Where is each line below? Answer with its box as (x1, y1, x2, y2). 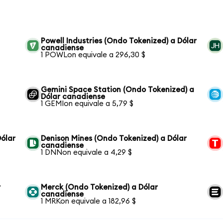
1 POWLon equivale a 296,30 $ (41, 51, 146, 59)
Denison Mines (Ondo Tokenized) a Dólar (41, 134, 187, 142)
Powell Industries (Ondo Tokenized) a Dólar (41, 37, 197, 45)
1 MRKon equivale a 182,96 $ (41, 197, 136, 205)
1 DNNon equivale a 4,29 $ (41, 148, 132, 156)
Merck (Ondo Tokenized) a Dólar (41, 183, 158, 191)
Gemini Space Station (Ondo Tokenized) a (41, 86, 195, 94)
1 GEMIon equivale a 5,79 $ (41, 100, 134, 108)
